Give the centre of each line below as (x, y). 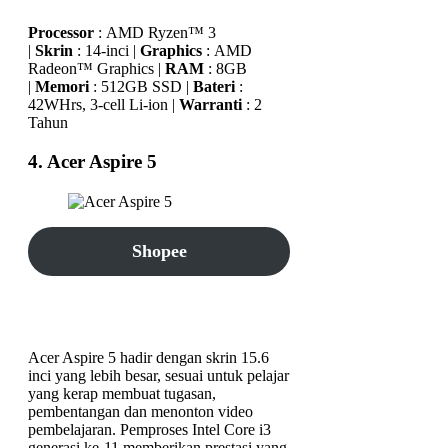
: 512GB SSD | (141, 87)
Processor (61, 33)
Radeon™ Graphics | (96, 69)
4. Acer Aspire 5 (92, 161)
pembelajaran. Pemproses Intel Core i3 (149, 429)
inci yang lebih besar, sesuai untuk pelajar (158, 375)
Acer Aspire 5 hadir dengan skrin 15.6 (148, 357)
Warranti (210, 105)
